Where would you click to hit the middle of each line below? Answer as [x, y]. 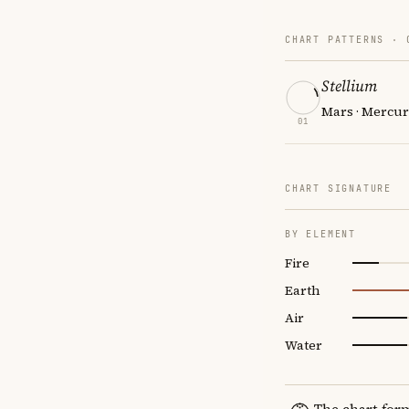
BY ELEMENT [320, 234]
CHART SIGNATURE [338, 188]
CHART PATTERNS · [346, 39]
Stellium [349, 85]
